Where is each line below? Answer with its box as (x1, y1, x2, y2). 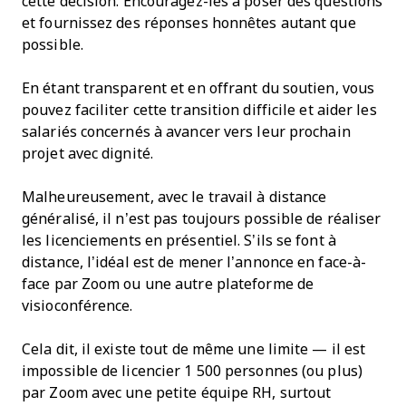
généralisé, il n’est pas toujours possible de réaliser (22, 211, 382, 227)
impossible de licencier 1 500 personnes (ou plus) (22, 363, 362, 379)
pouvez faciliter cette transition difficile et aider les (22, 102, 377, 118)
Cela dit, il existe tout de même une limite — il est (22, 342, 366, 357)
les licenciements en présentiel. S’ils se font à (22, 233, 336, 248)
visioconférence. (22, 298, 133, 314)
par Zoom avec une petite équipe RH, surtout (22, 385, 332, 401)
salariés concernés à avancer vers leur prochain (22, 124, 351, 140)
